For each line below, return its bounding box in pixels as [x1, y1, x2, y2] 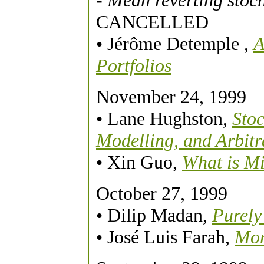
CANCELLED [96, 11, 209, 32]
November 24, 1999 [96, 86, 246, 107]
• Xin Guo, [96, 151, 182, 173]
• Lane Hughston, [96, 108, 232, 129]
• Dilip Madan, [96, 204, 212, 226]
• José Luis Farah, [96, 226, 235, 247]
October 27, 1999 [96, 183, 227, 204]
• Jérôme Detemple [96, 33, 239, 54]
